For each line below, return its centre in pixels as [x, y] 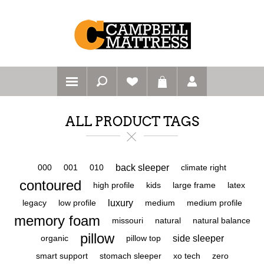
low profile [77, 203]
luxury [120, 203]
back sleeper [142, 168]
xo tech [187, 256]
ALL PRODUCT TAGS [132, 122]
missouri [127, 221]
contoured [50, 185]
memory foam [57, 221]
